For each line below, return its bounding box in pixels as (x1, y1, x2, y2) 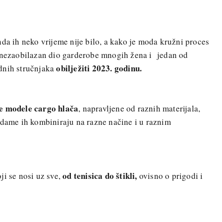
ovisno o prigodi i (137, 169, 203, 181)
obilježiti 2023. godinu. (56, 61, 142, 74)
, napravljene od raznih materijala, (78, 103, 201, 114)
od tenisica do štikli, (62, 169, 137, 182)
